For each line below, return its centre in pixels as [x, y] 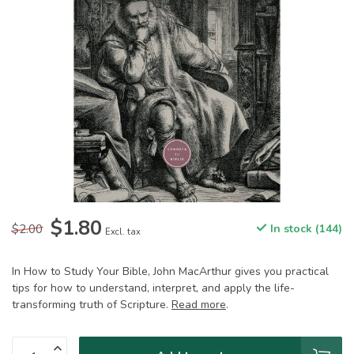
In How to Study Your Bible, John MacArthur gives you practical [170, 271]
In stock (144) [305, 229]
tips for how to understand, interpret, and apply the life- [153, 288]
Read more [199, 305]
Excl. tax [123, 232]
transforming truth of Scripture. [92, 305]
